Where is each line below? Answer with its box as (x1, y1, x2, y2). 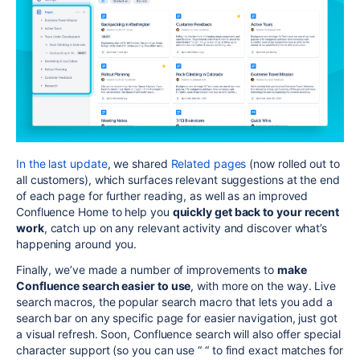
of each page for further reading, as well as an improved (16, 189, 309, 203)
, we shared (107, 157, 171, 171)
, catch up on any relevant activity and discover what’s (43, 221, 328, 235)
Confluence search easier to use (16, 279, 191, 293)
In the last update (16, 157, 108, 171)
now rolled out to (253, 157, 340, 171)
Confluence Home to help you (16, 205, 173, 219)
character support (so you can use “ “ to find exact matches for (16, 343, 343, 358)
